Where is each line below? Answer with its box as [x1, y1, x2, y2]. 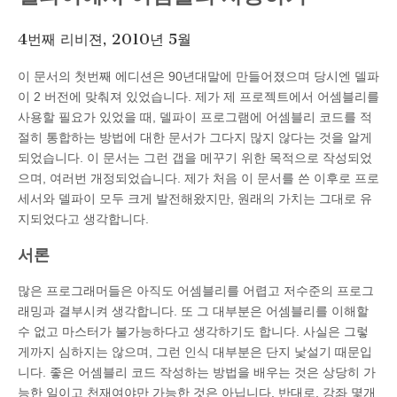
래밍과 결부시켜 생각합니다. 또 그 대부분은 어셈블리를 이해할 [18, 303, 369, 318]
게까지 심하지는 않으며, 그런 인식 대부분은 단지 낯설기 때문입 [18, 344, 372, 359]
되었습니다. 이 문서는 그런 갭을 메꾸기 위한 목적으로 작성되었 [18, 150, 372, 165]
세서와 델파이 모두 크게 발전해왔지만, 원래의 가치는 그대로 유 [18, 191, 372, 206]
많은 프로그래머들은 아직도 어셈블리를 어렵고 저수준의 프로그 [18, 283, 374, 298]
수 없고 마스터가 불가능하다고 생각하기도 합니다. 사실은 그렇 [18, 323, 369, 339]
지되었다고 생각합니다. [18, 211, 149, 226]
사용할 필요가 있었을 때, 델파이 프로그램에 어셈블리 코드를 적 [18, 109, 372, 124]
